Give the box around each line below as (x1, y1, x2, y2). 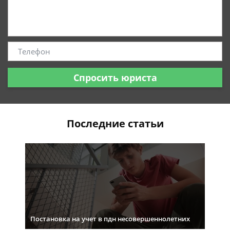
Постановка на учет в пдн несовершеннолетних (30, 214, 190, 223)
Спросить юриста (73, 71, 157, 84)
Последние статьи (66, 117, 164, 130)
